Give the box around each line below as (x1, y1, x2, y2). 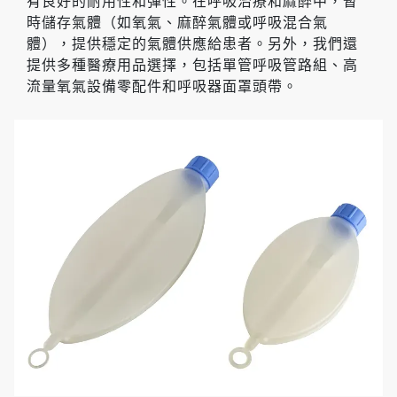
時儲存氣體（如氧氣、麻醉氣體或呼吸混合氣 (27, 13, 328, 31)
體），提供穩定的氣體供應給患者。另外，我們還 (27, 35, 358, 52)
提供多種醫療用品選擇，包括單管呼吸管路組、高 (27, 56, 358, 74)
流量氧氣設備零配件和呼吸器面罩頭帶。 (27, 77, 298, 95)
